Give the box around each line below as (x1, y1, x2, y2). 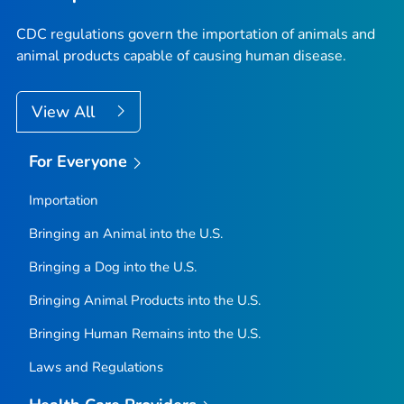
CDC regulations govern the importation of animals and (16, 24, 375, 45)
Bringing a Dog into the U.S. (28, 258, 197, 277)
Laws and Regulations (28, 358, 163, 377)
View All (32, 101, 99, 124)
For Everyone (28, 151, 128, 173)
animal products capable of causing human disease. (16, 46, 346, 67)
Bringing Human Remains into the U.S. (28, 325, 261, 344)
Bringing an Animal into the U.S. (28, 225, 223, 243)
